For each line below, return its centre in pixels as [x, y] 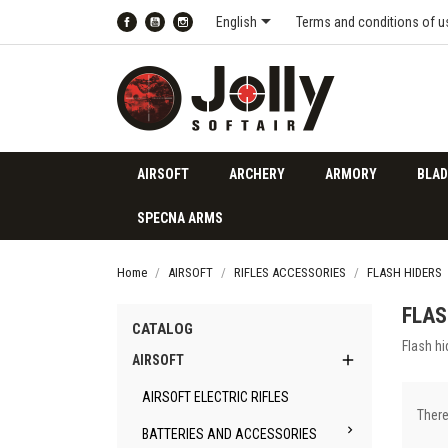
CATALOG [162, 329]
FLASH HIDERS [404, 272]
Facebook [165, 34]
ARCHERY [257, 174]
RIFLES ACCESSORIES [290, 272]
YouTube [189, 34]
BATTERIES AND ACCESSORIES [229, 434]
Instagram [221, 34]
